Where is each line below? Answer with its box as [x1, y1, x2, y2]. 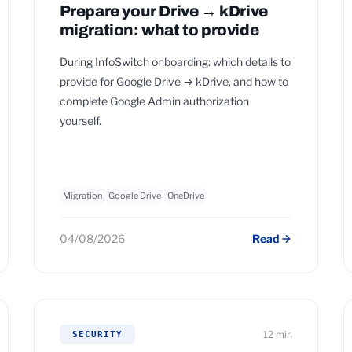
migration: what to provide [59, 21, 259, 38]
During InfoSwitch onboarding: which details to [59, 55, 291, 68]
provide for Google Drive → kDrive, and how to [59, 75, 288, 88]
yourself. [59, 114, 101, 127]
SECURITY [71, 329, 123, 339]
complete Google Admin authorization [59, 94, 249, 108]
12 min [263, 328, 293, 340]
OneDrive [167, 190, 204, 201]
